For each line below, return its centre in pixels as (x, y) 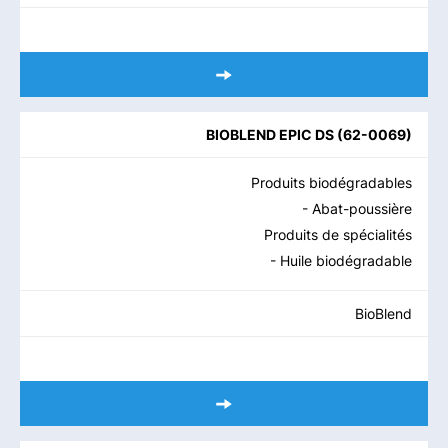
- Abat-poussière (357, 208)
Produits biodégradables (331, 182)
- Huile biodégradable (341, 260)
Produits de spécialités (338, 234)
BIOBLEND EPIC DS (270, 134)
